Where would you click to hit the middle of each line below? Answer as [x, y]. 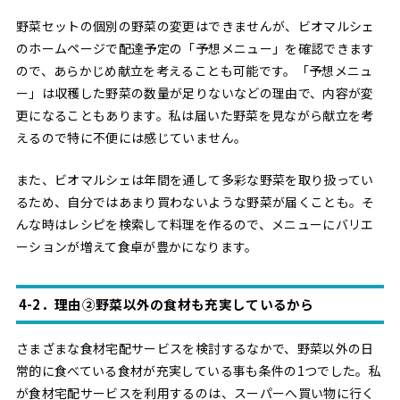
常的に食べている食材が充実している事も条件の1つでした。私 [199, 371]
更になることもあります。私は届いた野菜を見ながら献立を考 [195, 116]
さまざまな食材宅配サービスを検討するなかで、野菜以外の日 [195, 349]
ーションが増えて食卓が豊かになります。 [137, 247]
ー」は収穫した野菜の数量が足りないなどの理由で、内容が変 [195, 93]
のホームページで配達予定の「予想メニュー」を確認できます [195, 49]
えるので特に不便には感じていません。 [131, 138]
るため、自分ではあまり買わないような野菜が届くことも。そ [195, 202]
